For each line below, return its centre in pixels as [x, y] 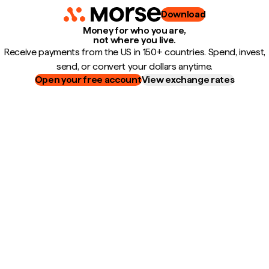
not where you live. [134, 40]
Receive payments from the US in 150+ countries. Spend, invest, [134, 52]
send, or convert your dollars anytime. [134, 66]
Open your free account [88, 80]
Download [183, 14]
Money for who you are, [134, 30]
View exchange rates [188, 80]
